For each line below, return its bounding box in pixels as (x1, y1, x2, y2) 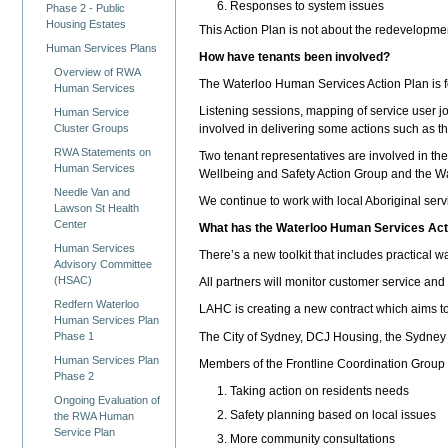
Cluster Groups (54, 121, 130, 134)
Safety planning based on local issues (229, 407, 436, 422)
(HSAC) (54, 273, 93, 286)
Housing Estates (46, 18, 127, 31)
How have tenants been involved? (199, 49, 391, 64)
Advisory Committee (54, 257, 153, 270)
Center (54, 217, 88, 230)
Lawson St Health (54, 201, 140, 214)
